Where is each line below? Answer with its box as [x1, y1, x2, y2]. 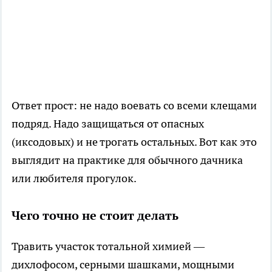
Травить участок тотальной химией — [12, 239, 205, 253]
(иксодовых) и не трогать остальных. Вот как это [12, 134, 257, 149]
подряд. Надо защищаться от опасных [12, 116, 204, 131]
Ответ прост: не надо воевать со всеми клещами [12, 98, 257, 112]
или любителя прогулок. [12, 171, 137, 185]
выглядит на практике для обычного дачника [12, 152, 243, 167]
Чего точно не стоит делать [12, 207, 178, 223]
